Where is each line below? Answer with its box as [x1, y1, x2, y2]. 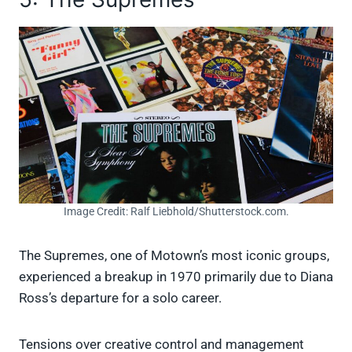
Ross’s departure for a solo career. [19, 290, 222, 306]
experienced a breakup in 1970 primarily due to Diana [19, 269, 333, 285]
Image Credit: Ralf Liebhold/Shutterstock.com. [63, 205, 289, 218]
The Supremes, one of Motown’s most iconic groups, [19, 247, 329, 264]
